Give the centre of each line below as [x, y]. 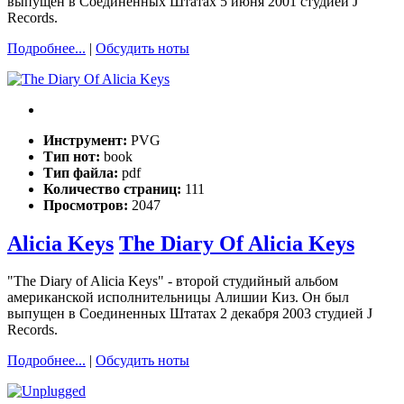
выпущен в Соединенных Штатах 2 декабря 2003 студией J [190, 314]
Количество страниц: [114, 188]
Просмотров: [87, 205]
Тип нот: [73, 156]
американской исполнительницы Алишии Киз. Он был [178, 298]
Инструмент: [87, 140]
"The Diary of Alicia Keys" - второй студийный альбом [173, 281]
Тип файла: [83, 172]
